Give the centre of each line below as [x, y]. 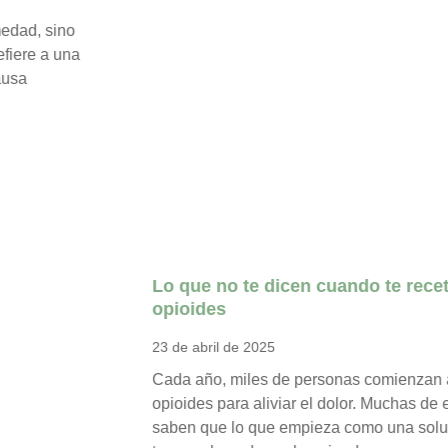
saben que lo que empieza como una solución [193, 56]
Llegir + [56, 120]
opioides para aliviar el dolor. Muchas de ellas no [203, 32]
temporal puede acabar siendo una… [161, 80]
